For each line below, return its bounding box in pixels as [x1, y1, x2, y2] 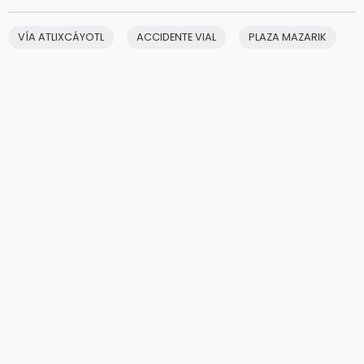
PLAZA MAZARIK [249, 30, 327, 45]
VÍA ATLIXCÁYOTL [18, 30, 104, 45]
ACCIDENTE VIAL [136, 30, 216, 45]
